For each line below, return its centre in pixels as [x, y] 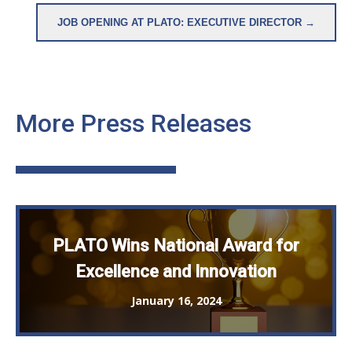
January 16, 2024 [176, 301]
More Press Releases [134, 124]
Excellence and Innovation [176, 272]
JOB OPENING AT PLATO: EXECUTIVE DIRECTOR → [186, 23]
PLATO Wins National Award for [176, 246]
